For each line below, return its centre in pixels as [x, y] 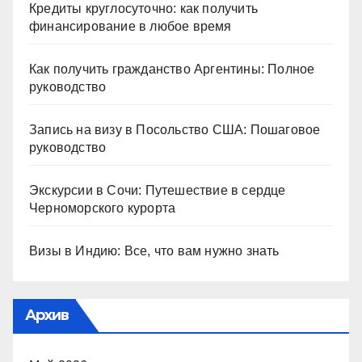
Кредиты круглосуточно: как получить [143, 8]
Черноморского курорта [103, 208]
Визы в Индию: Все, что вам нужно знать [154, 251]
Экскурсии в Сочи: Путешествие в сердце [158, 190]
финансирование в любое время [130, 26]
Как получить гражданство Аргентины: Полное [172, 69]
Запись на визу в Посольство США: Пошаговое [175, 130]
